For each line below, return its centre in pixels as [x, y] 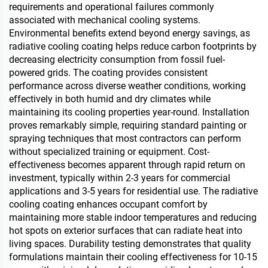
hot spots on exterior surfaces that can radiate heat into [126, 231]
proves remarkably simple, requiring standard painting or [128, 125]
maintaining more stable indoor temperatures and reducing [133, 217]
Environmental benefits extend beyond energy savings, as [130, 33]
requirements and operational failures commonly [112, 7]
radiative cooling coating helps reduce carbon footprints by [133, 46]
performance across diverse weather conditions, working [127, 86]
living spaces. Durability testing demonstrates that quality [130, 244]
